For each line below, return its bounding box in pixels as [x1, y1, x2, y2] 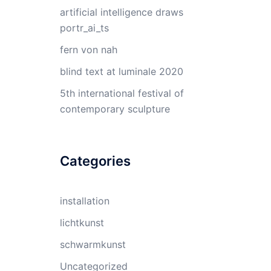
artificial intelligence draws [59, 6, 183, 18]
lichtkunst [59, 217, 104, 229]
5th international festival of [59, 87, 184, 99]
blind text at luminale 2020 [59, 65, 183, 77]
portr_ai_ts [59, 22, 109, 34]
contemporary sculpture [59, 103, 170, 115]
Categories [59, 153, 131, 169]
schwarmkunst [59, 238, 126, 250]
